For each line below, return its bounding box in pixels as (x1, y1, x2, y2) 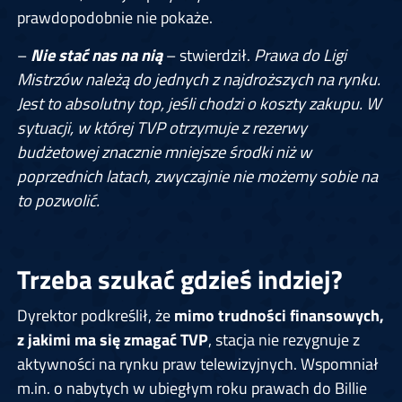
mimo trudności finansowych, (173, 302, 384, 328)
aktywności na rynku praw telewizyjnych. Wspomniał (16, 351, 379, 377)
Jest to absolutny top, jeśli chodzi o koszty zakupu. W (16, 91, 380, 117)
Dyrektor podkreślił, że (16, 302, 174, 328)
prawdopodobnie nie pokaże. (16, 4, 213, 31)
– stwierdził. (162, 42, 254, 68)
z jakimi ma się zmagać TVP (16, 327, 208, 353)
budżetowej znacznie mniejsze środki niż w (16, 139, 311, 165)
